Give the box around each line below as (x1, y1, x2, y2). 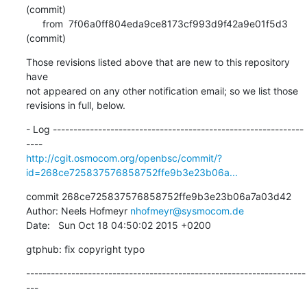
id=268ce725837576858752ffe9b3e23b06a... (25, 166, 238, 178)
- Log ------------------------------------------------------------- (25, 123, 304, 135)
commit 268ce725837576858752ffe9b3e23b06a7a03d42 (25, 190, 291, 202)
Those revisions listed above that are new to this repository (25, 56, 290, 68)
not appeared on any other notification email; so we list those (25, 84, 298, 97)
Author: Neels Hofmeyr (25, 204, 130, 217)
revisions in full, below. (25, 99, 125, 111)
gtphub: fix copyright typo (25, 243, 145, 255)
